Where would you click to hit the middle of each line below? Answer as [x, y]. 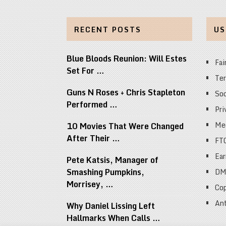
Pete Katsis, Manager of [112, 160]
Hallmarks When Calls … [114, 218]
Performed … [92, 105]
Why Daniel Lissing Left [111, 206]
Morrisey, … [90, 184]
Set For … [86, 71]
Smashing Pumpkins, [105, 172]
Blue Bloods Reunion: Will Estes [127, 59]
